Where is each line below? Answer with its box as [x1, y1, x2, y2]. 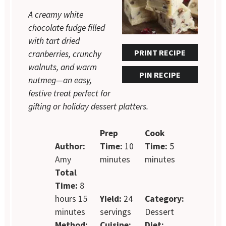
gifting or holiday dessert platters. [28, 101, 149, 112]
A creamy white [28, 9, 84, 21]
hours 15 [55, 193, 88, 204]
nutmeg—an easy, [28, 75, 92, 86]
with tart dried [28, 35, 80, 47]
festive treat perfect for [28, 88, 111, 99]
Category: [144, 193, 184, 204]
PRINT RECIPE [134, 47, 186, 58]
